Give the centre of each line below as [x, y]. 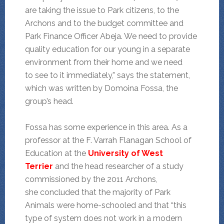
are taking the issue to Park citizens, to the [102, 10]
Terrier [39, 166]
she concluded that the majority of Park [97, 192]
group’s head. [49, 101]
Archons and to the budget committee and [104, 23]
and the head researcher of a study [119, 166]
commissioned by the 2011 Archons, [91, 179]
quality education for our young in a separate [107, 49]
